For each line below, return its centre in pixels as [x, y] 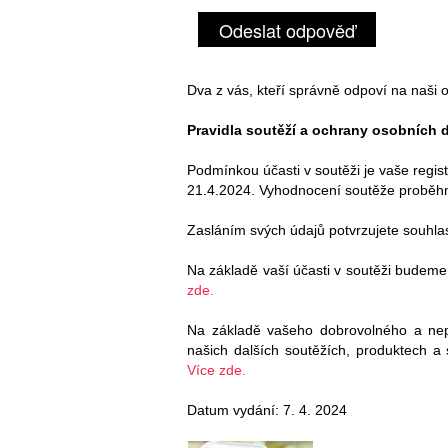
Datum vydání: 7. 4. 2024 [267, 409]
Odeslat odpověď [287, 29]
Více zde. [216, 369]
